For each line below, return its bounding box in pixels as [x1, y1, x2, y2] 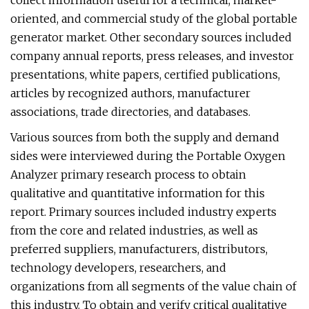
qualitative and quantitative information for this [10, 186, 265, 200]
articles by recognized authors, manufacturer [10, 86, 250, 100]
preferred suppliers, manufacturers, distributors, [10, 242, 268, 256]
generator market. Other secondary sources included [10, 30, 292, 44]
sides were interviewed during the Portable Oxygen [10, 149, 286, 163]
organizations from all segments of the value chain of [10, 279, 297, 293]
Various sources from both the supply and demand [10, 130, 279, 144]
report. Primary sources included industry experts [10, 205, 277, 219]
